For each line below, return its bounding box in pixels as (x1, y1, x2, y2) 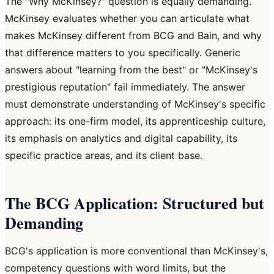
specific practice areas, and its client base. (5, 149, 202, 162)
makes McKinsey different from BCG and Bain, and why (5, 29, 262, 42)
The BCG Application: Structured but (5, 191, 264, 215)
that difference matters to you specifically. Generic (5, 46, 240, 59)
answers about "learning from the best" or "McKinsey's (5, 64, 257, 76)
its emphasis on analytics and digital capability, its (5, 132, 237, 145)
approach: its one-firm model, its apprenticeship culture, (5, 115, 265, 128)
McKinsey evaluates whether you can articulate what (5, 12, 250, 25)
